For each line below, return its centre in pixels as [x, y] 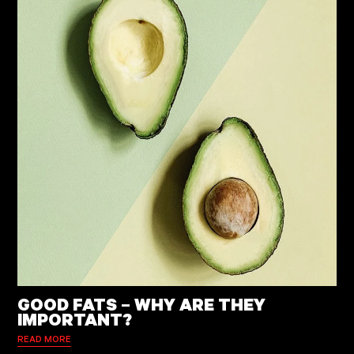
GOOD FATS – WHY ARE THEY [141, 303]
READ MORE [44, 339]
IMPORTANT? [74, 318]
